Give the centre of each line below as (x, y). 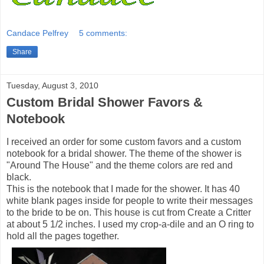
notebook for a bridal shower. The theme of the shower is (124, 154)
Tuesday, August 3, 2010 (52, 86)
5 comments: (103, 33)
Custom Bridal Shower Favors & (105, 103)
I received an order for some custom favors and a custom (124, 142)
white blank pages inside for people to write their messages (130, 201)
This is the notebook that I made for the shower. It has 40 (123, 189)
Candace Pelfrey (37, 33)
